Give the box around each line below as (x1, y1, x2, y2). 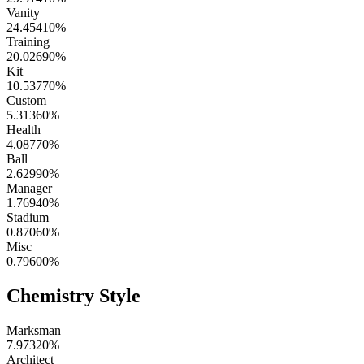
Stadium (6, 210, 49, 224)
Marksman (6, 323, 61, 337)
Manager (6, 180, 52, 195)
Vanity (6, 5, 40, 19)
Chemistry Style (6, 284, 141, 306)
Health (6, 122, 41, 136)
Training (6, 34, 50, 49)
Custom (6, 93, 46, 107)
